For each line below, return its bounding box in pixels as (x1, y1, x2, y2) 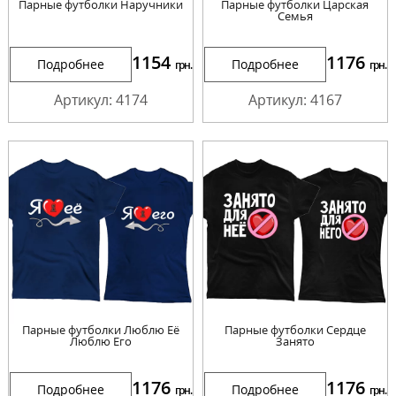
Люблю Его (70, 333, 133, 350)
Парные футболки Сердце (224, 322, 366, 339)
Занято (275, 333, 315, 350)
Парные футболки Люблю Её (22, 322, 180, 339)
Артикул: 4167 (247, 89, 342, 110)
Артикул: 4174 (54, 89, 148, 110)
